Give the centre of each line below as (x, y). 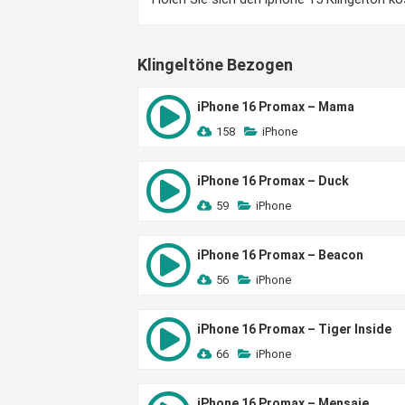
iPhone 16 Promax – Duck (273, 181)
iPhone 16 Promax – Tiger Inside (294, 329)
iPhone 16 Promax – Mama (276, 107)
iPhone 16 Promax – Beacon (280, 255)
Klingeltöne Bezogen (215, 65)
